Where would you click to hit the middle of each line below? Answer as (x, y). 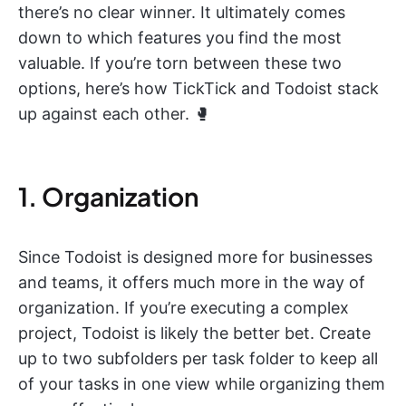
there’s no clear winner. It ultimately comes (182, 12)
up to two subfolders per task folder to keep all (198, 358)
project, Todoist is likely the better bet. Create (194, 333)
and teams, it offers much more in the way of (192, 282)
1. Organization (108, 196)
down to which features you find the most (180, 37)
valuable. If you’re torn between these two (180, 63)
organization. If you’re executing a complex (184, 307)
